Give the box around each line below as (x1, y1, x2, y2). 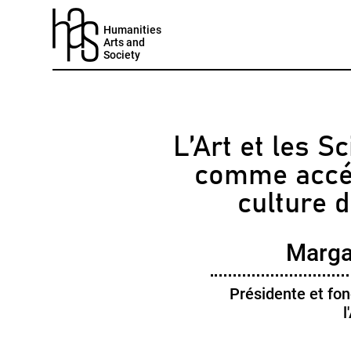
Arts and (103, 36, 146, 49)
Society (103, 49, 141, 61)
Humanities (103, 24, 162, 36)
